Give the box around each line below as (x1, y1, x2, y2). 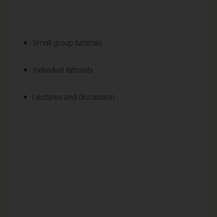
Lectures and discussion (32, 92, 114, 102)
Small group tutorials (32, 38, 102, 47)
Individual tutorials (32, 65, 93, 75)
